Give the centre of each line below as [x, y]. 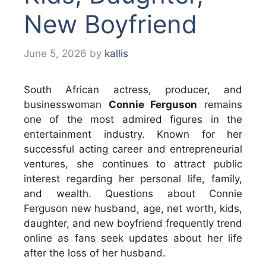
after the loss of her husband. [95, 253]
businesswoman [66, 104]
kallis [116, 53]
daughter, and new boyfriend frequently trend [133, 223]
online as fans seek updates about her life [133, 238]
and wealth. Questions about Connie [133, 193]
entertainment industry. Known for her [133, 134]
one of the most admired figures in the [133, 119]
